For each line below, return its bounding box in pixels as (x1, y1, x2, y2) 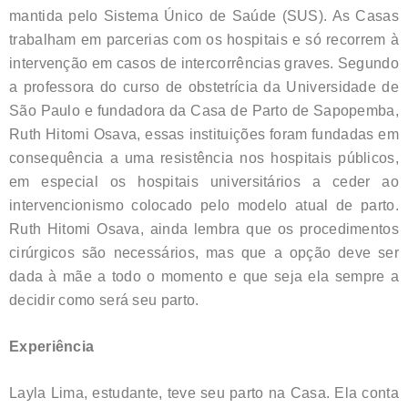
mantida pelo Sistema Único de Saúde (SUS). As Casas (9, 7, 399, 24)
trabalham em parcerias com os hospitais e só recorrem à (9, 31, 399, 47)
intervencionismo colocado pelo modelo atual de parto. (9, 197, 399, 213)
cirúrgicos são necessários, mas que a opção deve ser (9, 244, 399, 260)
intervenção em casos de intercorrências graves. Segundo (9, 55, 399, 71)
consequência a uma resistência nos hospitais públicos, (9, 149, 399, 166)
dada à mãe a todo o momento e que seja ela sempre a (9, 268, 399, 284)
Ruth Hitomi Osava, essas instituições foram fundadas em (9, 126, 399, 142)
